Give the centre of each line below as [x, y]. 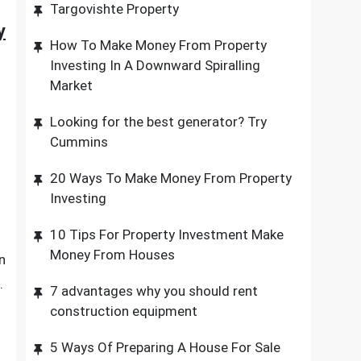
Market [72, 85]
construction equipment [124, 311]
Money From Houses [113, 255]
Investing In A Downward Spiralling [156, 65]
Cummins [79, 142]
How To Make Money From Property [159, 45]
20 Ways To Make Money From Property [171, 178]
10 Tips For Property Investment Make [167, 234]
